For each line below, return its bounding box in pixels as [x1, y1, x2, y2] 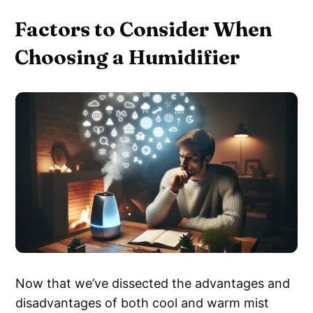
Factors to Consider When [15, 16, 272, 41]
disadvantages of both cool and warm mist [15, 296, 270, 311]
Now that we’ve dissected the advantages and [15, 276, 291, 291]
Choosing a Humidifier [15, 44, 240, 69]
